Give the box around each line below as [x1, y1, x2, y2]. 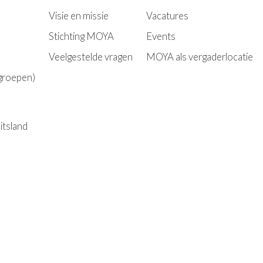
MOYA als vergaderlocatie [146, 50, 253, 63]
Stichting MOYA [49, 30, 114, 42]
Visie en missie [49, 9, 109, 22]
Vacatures [146, 9, 188, 22]
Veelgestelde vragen [49, 50, 133, 63]
